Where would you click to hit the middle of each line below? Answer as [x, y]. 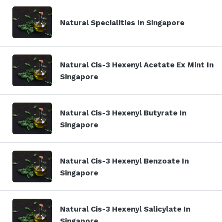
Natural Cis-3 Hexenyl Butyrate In [123, 113]
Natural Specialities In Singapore [122, 23]
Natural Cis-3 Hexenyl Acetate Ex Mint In [137, 65]
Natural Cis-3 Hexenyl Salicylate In [125, 209]
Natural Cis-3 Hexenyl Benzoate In [124, 161]
